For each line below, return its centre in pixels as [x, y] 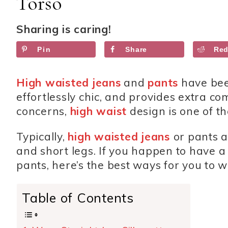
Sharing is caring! [64, 29]
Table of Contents [78, 198]
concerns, [43, 111]
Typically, [42, 137]
